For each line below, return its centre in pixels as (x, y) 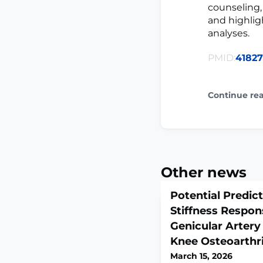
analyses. (229, 33)
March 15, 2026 (201, 256)
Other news (204, 172)
